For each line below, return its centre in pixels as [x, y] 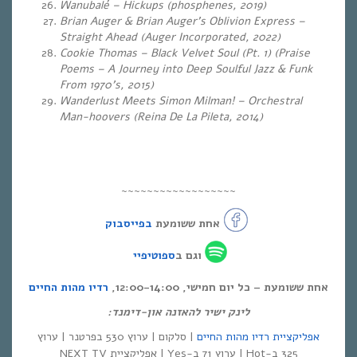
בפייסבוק [129, 223]
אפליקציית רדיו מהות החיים [258, 337]
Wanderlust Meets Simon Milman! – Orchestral [181, 101]
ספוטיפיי [154, 255]
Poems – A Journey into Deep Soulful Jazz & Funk [186, 69]
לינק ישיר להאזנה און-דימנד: [178, 312]
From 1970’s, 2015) [107, 85]
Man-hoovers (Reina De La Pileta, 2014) [161, 117]
